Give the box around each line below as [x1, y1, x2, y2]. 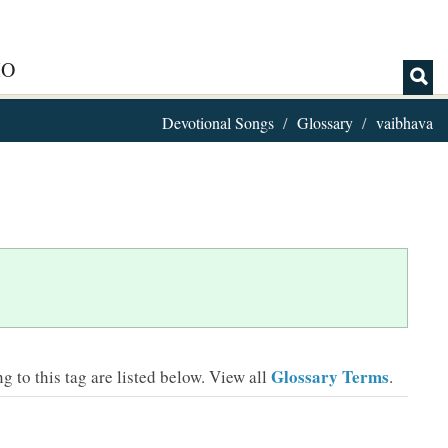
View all [209, 365, 271, 388]
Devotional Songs [162, 112, 274, 133]
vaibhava [376, 112, 433, 133]
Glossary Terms [271, 364, 389, 389]
